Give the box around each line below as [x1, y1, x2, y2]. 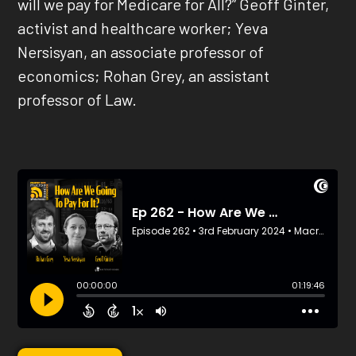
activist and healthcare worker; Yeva [17, 18, 269, 38]
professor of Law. [17, 90, 137, 110]
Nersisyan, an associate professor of [17, 42, 265, 62]
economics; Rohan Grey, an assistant [17, 66, 270, 86]
